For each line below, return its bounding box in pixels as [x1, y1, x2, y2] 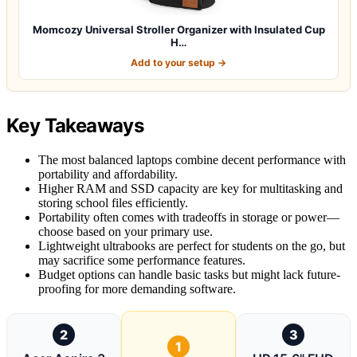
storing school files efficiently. [38, 195, 188, 210]
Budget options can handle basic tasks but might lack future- [38, 267, 340, 281]
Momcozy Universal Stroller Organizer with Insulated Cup [32, 22, 325, 36]
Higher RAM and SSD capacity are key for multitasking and [38, 181, 343, 195]
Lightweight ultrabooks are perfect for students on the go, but [38, 238, 345, 253]
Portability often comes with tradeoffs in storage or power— [38, 210, 339, 224]
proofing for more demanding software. [38, 281, 236, 296]
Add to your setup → [131, 56, 226, 69]
